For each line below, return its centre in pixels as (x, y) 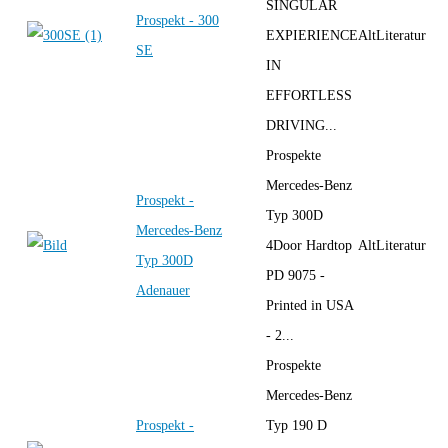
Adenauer (163, 290)
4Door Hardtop (309, 245)
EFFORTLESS (309, 95)
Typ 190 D (296, 425)
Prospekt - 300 (177, 20)
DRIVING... (301, 125)
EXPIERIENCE (312, 35)
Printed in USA (309, 305)
